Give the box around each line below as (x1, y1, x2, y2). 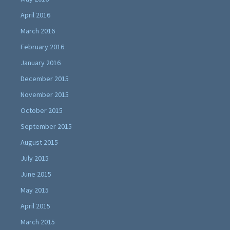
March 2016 (21, 26, 55, 35)
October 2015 (21, 105, 63, 115)
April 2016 (21, 10, 50, 20)
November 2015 (21, 89, 69, 99)
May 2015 (21, 185, 49, 195)
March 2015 (21, 217, 55, 226)
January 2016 (21, 57, 61, 67)
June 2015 (21, 169, 51, 179)
